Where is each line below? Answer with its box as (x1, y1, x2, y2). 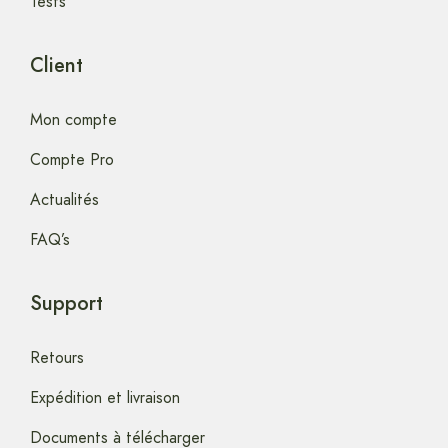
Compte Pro (30, 148, 114, 172)
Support (30, 289, 103, 319)
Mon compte (30, 108, 117, 132)
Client (30, 51, 83, 81)
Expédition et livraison (30, 386, 180, 410)
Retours (30, 346, 84, 370)
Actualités (30, 188, 99, 212)
